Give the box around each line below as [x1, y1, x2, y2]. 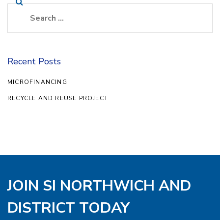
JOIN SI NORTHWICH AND [7, 176, 191, 196]
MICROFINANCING [7, 78, 67, 86]
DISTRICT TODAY [7, 198, 130, 219]
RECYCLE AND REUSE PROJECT [7, 94, 108, 103]
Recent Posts [7, 55, 61, 68]
